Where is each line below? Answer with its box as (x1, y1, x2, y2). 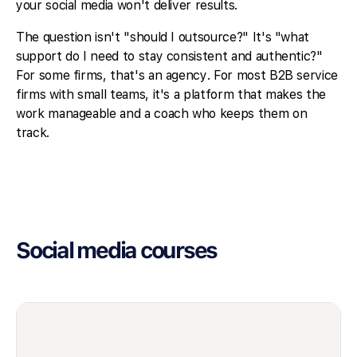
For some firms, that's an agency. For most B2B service (16, 68, 338, 83)
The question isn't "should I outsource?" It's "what (16, 29, 310, 45)
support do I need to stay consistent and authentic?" (16, 49, 323, 64)
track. (16, 125, 49, 140)
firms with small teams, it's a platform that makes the (16, 87, 326, 102)
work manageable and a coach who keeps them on (16, 106, 308, 121)
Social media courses (16, 237, 218, 264)
